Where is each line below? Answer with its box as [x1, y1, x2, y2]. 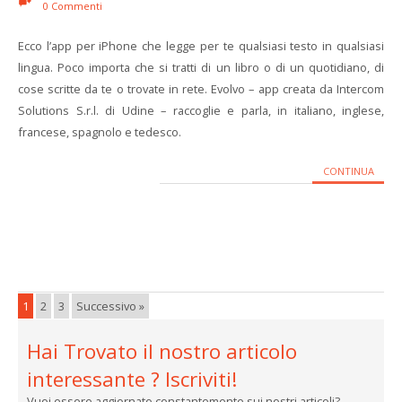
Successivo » [76, 298, 144, 314]
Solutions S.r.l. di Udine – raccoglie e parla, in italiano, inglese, [18, 102, 384, 118]
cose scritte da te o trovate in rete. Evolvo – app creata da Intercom [18, 81, 384, 97]
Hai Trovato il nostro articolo [27, 337, 297, 365]
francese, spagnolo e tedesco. [18, 124, 181, 140]
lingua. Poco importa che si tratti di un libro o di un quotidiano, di [18, 59, 384, 75]
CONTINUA [322, 164, 374, 178]
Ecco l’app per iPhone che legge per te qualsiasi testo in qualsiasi [18, 38, 384, 54]
